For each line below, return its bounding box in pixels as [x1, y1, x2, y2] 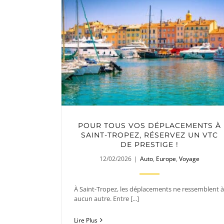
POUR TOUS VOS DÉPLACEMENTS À [77, 120, 221, 130]
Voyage [178, 154, 199, 163]
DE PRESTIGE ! [120, 139, 178, 149]
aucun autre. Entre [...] [74, 193, 139, 203]
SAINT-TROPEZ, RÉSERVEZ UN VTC [80, 130, 218, 139]
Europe [155, 154, 176, 163]
